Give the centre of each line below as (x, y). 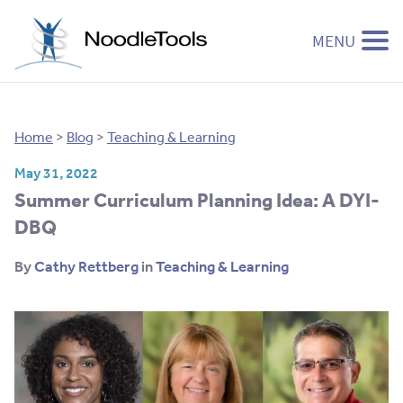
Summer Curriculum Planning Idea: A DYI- (197, 199)
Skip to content (63, 90)
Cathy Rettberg (86, 266)
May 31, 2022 (56, 172)
